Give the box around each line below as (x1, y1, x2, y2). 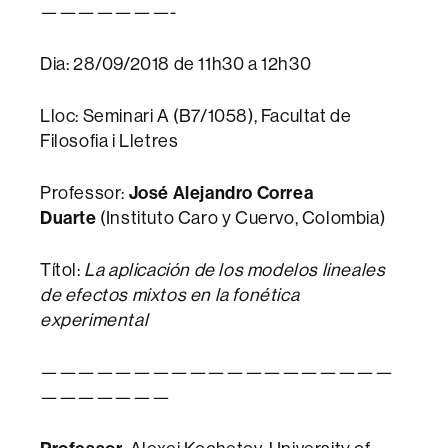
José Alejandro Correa (128, 182, 314, 204)
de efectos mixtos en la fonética (40, 285, 300, 305)
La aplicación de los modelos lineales (84, 260, 386, 280)
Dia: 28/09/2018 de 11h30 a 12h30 (40, 54, 312, 74)
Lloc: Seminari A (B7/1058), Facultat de (40, 106, 352, 126)
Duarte (40, 207, 97, 229)
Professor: (40, 183, 129, 203)
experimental (40, 310, 149, 330)
